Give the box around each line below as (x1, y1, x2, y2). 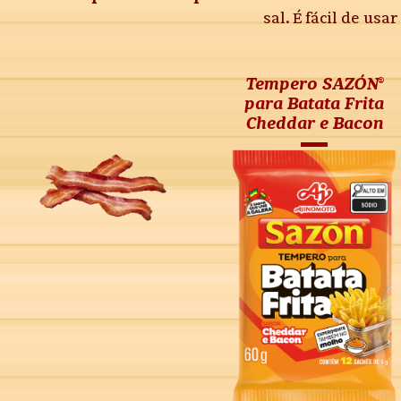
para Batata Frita (244, 93, 384, 115)
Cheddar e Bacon (245, 113, 383, 134)
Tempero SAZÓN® (245, 73, 383, 95)
